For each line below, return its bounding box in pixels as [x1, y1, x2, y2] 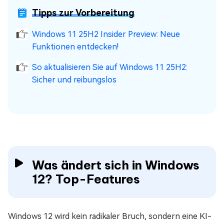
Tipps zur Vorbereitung [32, 7, 134, 18]
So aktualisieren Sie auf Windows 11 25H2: [32, 62, 187, 72]
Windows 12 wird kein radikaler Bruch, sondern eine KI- [8, 211, 211, 221]
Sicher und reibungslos [32, 75, 116, 85]
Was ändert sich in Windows [32, 157, 199, 173]
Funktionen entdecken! [32, 42, 118, 52]
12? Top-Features [32, 171, 140, 187]
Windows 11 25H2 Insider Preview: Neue [32, 29, 180, 39]
